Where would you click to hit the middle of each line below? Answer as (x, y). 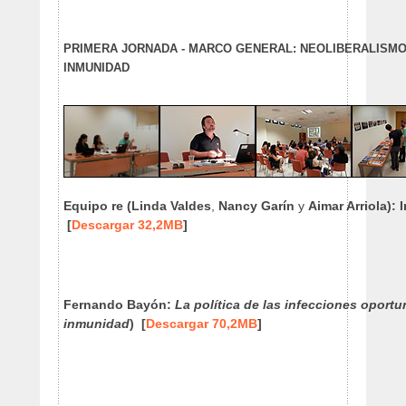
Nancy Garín (256, 206)
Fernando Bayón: (119, 304)
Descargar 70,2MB (202, 324)
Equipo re (93, 206)
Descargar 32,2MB (127, 225)
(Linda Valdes (169, 206)
